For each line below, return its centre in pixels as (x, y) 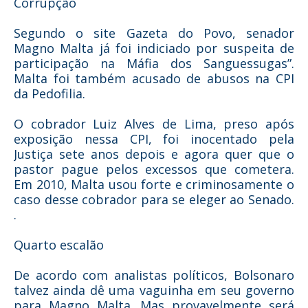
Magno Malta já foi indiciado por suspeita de (154, 48)
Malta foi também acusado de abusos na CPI (154, 78)
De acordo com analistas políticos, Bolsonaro (154, 275)
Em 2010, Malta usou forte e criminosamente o (154, 184)
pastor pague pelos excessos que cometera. (154, 169)
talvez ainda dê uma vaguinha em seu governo (154, 290)
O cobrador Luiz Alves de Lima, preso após (154, 124)
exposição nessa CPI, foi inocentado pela (154, 139)
